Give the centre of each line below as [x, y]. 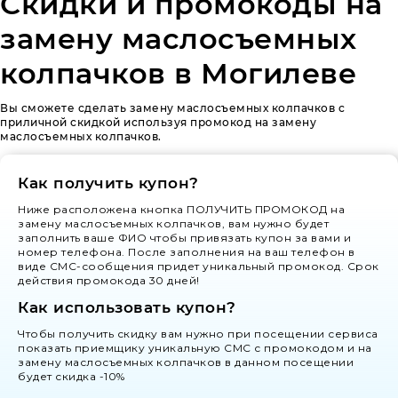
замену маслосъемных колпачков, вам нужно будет [173, 223]
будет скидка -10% [72, 376]
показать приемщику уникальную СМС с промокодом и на [195, 347]
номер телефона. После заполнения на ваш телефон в [187, 251]
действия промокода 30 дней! [109, 280]
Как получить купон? [108, 183]
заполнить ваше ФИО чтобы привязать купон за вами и [184, 237]
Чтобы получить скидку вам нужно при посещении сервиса [198, 333]
